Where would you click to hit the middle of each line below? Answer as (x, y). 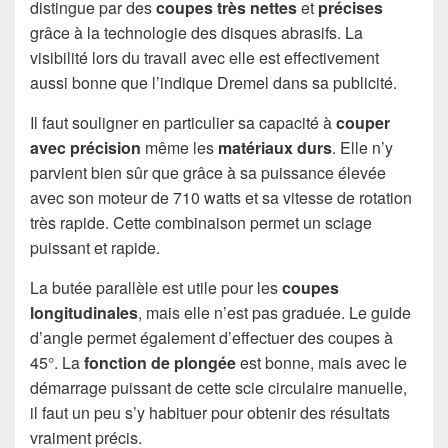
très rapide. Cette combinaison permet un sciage (201, 222)
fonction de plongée (160, 362)
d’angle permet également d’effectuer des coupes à (211, 337)
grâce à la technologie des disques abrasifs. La (196, 32)
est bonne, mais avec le (321, 362)
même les (179, 147)
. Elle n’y (362, 147)
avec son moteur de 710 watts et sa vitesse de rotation (221, 197)
